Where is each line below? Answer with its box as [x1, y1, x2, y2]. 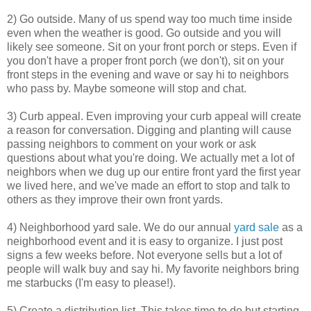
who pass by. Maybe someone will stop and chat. [7, 83, 246, 95]
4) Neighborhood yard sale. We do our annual [7, 221, 234, 234]
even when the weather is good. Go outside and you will [7, 27, 281, 40]
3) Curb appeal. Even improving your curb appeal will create [7, 110, 301, 123]
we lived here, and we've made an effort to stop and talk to [7, 180, 290, 192]
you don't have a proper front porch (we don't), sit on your [7, 55, 284, 67]
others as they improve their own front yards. [7, 194, 223, 206]
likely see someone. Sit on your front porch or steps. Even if [7, 41, 296, 53]
